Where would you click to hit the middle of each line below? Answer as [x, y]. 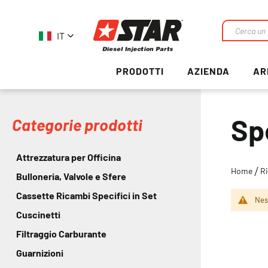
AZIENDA [208, 71]
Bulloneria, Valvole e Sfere [71, 176]
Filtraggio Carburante [61, 234]
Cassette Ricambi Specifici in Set [86, 195]
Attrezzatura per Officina [68, 157]
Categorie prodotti [77, 124]
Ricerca [237, 45]
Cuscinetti [38, 214]
